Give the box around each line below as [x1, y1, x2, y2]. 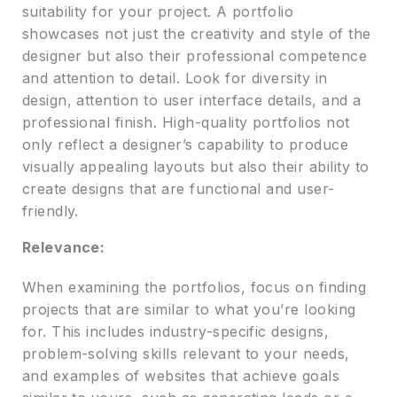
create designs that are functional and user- [21, 180, 335, 198]
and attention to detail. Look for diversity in [21, 69, 328, 88]
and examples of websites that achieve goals [21, 367, 340, 385]
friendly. [21, 202, 79, 221]
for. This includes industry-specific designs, [21, 323, 330, 341]
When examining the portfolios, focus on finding [21, 278, 367, 297]
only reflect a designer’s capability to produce [21, 136, 349, 154]
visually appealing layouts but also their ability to [21, 158, 370, 176]
